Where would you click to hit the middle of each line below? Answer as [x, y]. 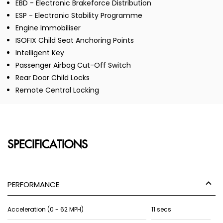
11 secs [161, 210]
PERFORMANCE [33, 185]
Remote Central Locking [57, 90]
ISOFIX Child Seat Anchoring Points [75, 41]
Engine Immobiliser [48, 28]
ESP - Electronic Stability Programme [79, 16]
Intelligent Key [40, 53]
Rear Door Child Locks [53, 78]
